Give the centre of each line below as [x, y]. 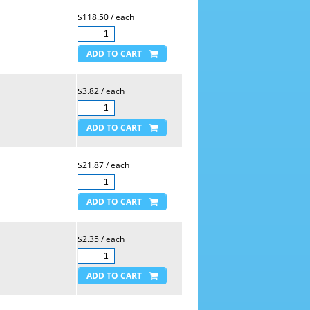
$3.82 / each [101, 91]
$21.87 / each [103, 165]
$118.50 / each [106, 17]
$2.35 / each [101, 239]
